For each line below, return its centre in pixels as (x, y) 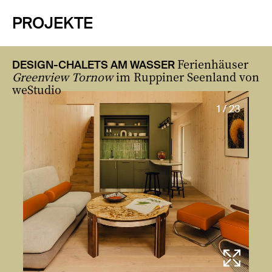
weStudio (37, 89)
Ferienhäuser (213, 64)
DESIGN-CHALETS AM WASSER (93, 65)
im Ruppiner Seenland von (186, 76)
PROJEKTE (53, 23)
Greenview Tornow (63, 76)
